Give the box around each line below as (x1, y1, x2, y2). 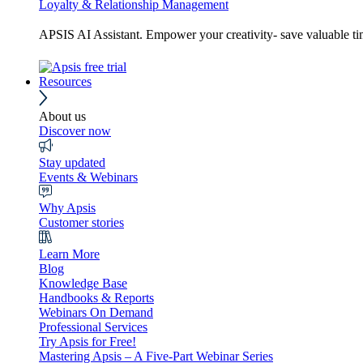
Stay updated (39, 155, 105, 169)
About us (39, 109, 86, 123)
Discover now (39, 123, 111, 138)
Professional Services (39, 319, 147, 334)
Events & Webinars (39, 169, 138, 184)
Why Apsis (39, 200, 96, 215)
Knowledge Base (39, 275, 127, 290)
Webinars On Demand (39, 305, 153, 319)
